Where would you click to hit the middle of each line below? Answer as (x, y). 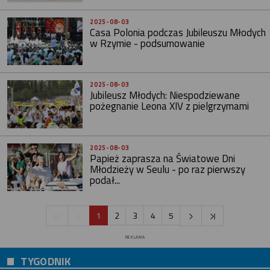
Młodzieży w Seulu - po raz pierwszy (168, 169)
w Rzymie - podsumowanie (148, 43)
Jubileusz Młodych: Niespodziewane (165, 96)
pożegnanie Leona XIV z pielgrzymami (170, 106)
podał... (105, 180)
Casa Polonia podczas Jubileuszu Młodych (178, 32)
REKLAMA (135, 237)
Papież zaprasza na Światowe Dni (163, 158)
